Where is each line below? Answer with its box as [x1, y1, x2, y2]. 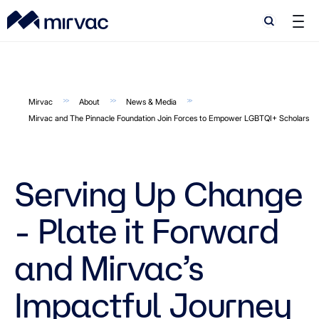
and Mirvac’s [14, 248, 204, 287]
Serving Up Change [14, 174, 303, 213]
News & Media [125, 97, 177, 107]
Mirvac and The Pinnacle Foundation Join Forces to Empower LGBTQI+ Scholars [28, 113, 309, 123]
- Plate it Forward [14, 211, 279, 250]
